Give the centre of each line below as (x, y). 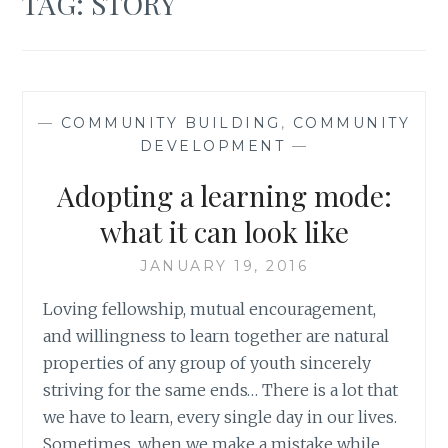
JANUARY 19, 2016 (224, 265)
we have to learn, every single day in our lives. (220, 416)
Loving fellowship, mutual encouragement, (210, 308)
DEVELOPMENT (212, 145)
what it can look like (224, 231)
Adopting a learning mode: (224, 195)
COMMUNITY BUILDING (170, 122)
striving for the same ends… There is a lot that (221, 389)
